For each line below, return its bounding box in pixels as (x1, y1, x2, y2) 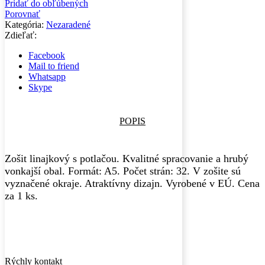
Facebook (28, 50, 65, 61)
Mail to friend (28, 61, 79, 72)
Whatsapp (28, 72, 66, 82)
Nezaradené (46, 20, 91, 30)
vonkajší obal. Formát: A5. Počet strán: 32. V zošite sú (5, 164, 241, 177)
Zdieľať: (5, 30, 37, 41)
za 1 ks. (5, 189, 38, 202)
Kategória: (5, 20, 46, 30)
